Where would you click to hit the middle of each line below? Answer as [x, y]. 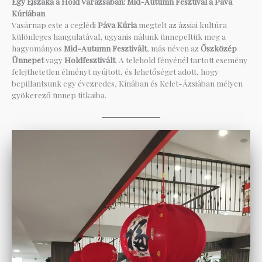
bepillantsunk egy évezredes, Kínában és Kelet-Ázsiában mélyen [127, 83]
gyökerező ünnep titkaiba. [59, 95]
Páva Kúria [117, 25]
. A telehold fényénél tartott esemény [181, 60]
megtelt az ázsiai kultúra [182, 25]
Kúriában [28, 13]
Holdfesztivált [90, 60]
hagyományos [38, 48]
